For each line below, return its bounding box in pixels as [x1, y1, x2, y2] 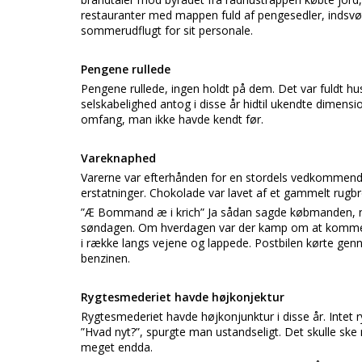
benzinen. [81, 250, 130, 266]
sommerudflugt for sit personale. [81, 23, 253, 38]
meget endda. [81, 339, 153, 355]
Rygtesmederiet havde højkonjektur [81, 289, 284, 305]
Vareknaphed [81, 150, 156, 166]
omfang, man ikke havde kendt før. [81, 112, 263, 127]
